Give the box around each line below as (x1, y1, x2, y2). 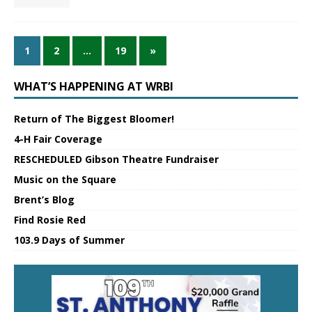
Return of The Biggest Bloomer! (14, 112, 174, 126)
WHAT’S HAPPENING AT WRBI (14, 79, 173, 95)
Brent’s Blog (14, 193, 75, 207)
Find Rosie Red (14, 213, 86, 227)
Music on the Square (14, 173, 116, 187)
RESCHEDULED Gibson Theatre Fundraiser (14, 153, 219, 166)
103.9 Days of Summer (14, 233, 125, 247)
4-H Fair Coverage (14, 132, 102, 146)
